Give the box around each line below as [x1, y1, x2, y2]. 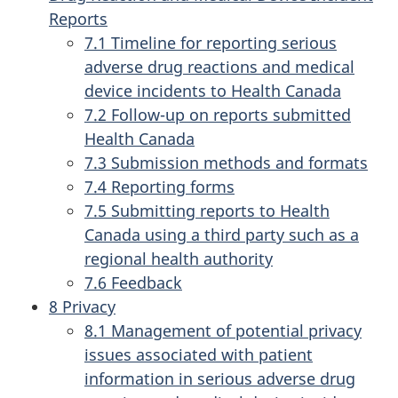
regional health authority [84, 248, 273, 269]
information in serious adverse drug [84, 368, 355, 389]
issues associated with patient [84, 344, 313, 365]
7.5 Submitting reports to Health [84, 200, 330, 221]
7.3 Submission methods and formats [84, 152, 368, 173]
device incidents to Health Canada [84, 80, 341, 101]
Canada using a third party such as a [84, 224, 359, 245]
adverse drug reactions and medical [84, 56, 354, 77]
